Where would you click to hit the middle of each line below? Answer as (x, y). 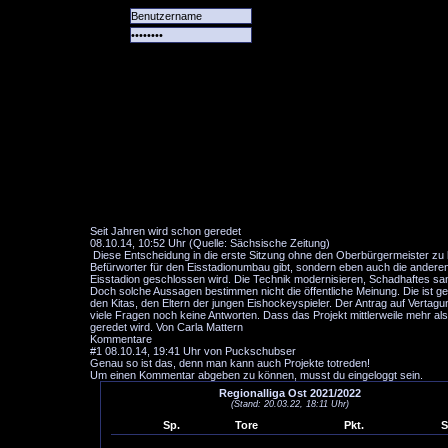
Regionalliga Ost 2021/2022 (290, 393)
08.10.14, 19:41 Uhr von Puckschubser (199, 351)
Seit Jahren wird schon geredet (165, 231)
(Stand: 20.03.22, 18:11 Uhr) (290, 404)
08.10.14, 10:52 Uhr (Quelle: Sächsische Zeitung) (210, 243)
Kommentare (121, 339)
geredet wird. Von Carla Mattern (166, 327)
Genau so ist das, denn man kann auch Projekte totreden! (230, 363)
